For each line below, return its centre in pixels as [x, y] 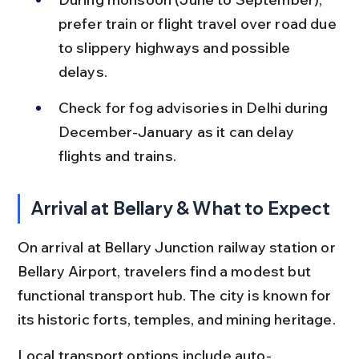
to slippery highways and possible [176, 47]
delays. [83, 71]
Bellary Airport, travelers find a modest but [166, 271]
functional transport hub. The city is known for [176, 295]
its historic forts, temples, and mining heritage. [176, 319]
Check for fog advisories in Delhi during [195, 107]
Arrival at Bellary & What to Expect [181, 208]
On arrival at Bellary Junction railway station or [178, 247]
